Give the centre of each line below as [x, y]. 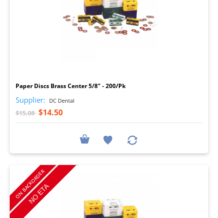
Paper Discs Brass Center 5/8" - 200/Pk [71, 86]
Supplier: [30, 100]
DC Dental [61, 100]
